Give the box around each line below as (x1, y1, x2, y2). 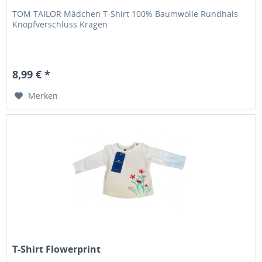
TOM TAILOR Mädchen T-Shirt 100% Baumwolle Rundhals (12, 8, 239, 19)
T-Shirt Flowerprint (12, 243, 101, 256)
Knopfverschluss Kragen (12, 18, 108, 30)
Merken (28, 89, 58, 101)
